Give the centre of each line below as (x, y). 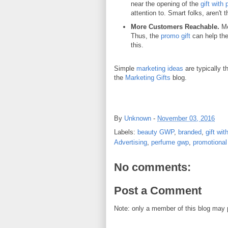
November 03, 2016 (186, 119)
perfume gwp (170, 142)
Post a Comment (158, 190)
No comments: (152, 167)
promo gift (175, 36)
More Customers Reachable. (175, 27)
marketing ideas (160, 68)
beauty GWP (156, 132)
